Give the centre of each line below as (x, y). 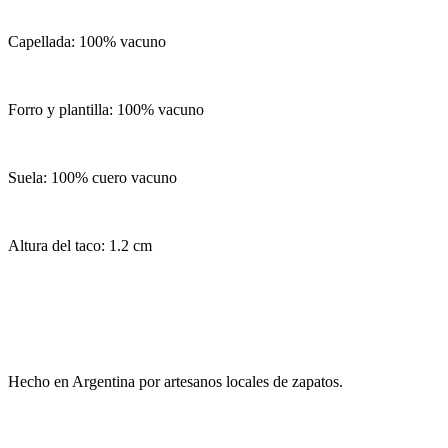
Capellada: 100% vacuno (87, 41)
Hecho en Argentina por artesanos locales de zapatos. (175, 381)
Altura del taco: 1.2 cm (80, 245)
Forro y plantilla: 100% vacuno (106, 109)
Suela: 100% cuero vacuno (92, 177)
